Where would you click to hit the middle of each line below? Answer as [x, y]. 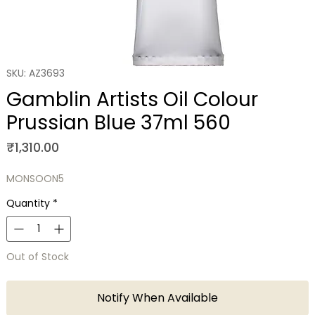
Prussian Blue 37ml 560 [118, 123]
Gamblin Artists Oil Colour [132, 100]
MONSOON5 [35, 179]
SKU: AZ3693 [35, 73]
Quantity [28, 204]
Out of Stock [37, 257]
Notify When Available [157, 298]
